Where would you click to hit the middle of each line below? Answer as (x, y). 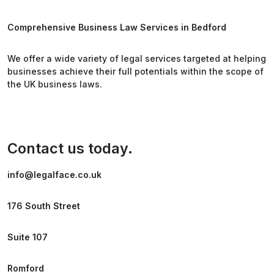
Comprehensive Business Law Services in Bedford (117, 27)
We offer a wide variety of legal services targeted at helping (137, 58)
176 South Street (44, 206)
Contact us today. (70, 148)
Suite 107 (28, 237)
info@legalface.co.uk (54, 175)
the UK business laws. (55, 84)
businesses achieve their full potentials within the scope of (135, 71)
